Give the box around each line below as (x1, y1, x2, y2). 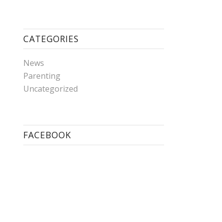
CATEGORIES (23, 33, 79, 45)
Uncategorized (23, 83, 78, 94)
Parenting (23, 70, 60, 81)
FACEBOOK (23, 129, 71, 141)
